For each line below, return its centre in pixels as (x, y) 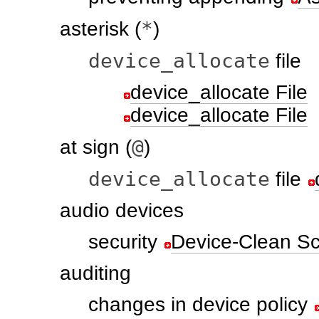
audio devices (122, 210)
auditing (95, 273)
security (123, 242)
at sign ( (96, 147)
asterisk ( (100, 29)
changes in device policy (198, 304)
